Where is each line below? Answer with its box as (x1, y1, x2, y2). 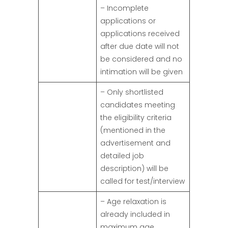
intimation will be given (100, 67, 183, 77)
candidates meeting (100, 100, 175, 110)
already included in (100, 209, 170, 220)
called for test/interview (100, 176, 185, 187)
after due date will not (100, 41, 179, 52)
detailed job (100, 151, 144, 161)
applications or (100, 16, 156, 26)
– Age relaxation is (100, 196, 166, 207)
